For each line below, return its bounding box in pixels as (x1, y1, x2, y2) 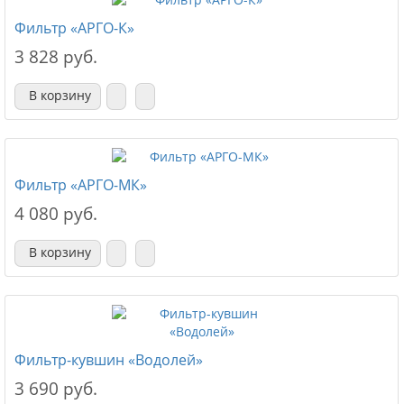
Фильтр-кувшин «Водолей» (14, 350, 203, 370)
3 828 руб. (14, 45, 97, 69)
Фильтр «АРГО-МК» (14, 175, 147, 195)
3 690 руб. (14, 377, 97, 400)
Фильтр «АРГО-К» (14, 18, 134, 38)
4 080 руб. (14, 202, 97, 225)
